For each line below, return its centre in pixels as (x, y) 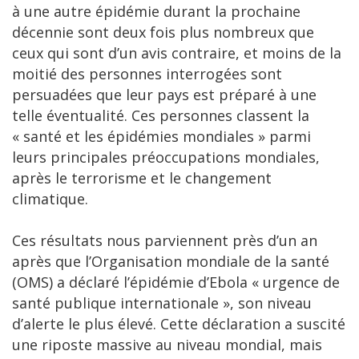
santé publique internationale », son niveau (162, 303)
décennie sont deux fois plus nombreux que (163, 32)
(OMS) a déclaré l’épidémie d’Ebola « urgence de (176, 282)
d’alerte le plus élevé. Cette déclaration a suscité (179, 324)
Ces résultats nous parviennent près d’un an (165, 241)
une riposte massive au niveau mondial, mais (167, 345)
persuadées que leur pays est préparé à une (164, 95)
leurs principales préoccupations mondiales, (166, 157)
